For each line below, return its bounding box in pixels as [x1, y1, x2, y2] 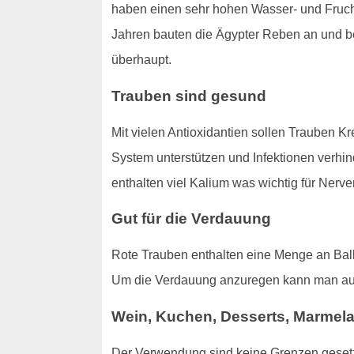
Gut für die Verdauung [111, 210, 271, 228]
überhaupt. [111, 53, 171, 67]
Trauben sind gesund [111, 87, 266, 104]
